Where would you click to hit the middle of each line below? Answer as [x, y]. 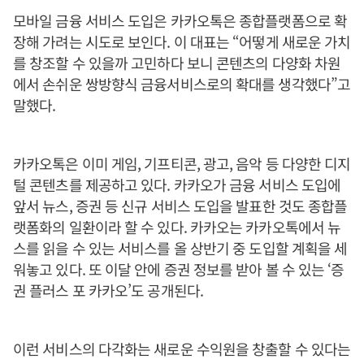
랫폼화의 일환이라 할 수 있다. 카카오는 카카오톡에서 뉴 [177, 227]
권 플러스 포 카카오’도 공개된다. [108, 290]
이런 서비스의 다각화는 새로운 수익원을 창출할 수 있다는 [182, 349]
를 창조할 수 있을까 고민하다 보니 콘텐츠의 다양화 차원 [177, 63]
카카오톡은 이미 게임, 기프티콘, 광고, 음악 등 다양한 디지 [182, 163]
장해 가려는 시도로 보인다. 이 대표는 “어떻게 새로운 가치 [182, 41]
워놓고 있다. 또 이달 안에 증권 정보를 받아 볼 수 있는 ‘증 [179, 269]
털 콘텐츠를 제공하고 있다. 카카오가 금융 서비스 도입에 [177, 184]
